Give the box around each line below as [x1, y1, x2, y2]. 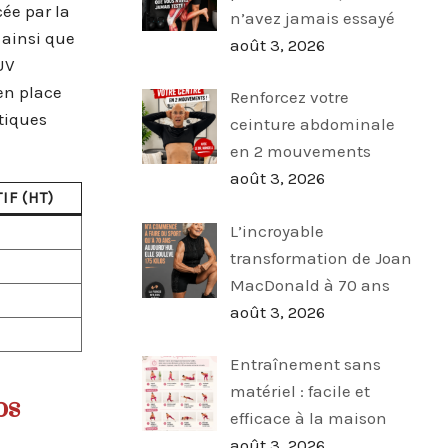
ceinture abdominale [229, 114, 395, 135]
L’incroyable [229, 220, 324, 241]
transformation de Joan [229, 247, 412, 268]
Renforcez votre [229, 87, 349, 108]
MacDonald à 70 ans [229, 274, 390, 295]
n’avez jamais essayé [229, 7, 395, 28]
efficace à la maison [229, 408, 387, 429]
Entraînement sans [229, 354, 381, 375]
